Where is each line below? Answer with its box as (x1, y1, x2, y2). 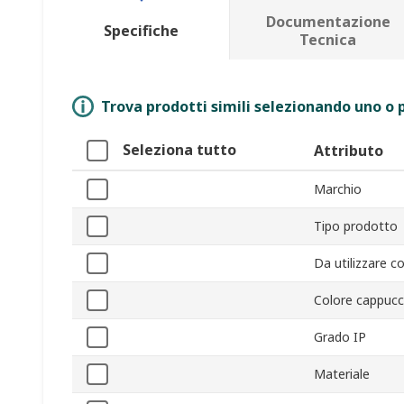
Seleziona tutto (123, 140, 236, 161)
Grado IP (314, 328, 366, 346)
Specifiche (104, 21, 179, 41)
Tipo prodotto (314, 217, 398, 235)
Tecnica (299, 30, 357, 50)
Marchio (314, 180, 362, 198)
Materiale (314, 365, 370, 383)
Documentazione (265, 12, 390, 32)
